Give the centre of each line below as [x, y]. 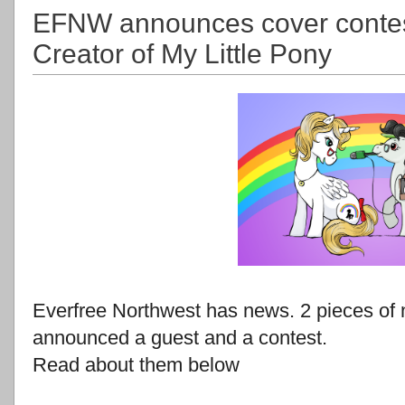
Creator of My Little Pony [182, 54]
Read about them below [136, 365]
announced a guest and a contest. [180, 338]
